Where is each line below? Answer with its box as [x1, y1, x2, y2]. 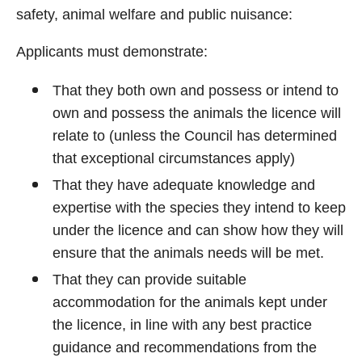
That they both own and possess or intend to [53, 82, 339, 99]
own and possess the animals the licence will [53, 105, 341, 121]
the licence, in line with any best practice [53, 317, 312, 333]
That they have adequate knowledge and [53, 177, 315, 193]
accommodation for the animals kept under [53, 294, 327, 310]
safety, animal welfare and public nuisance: [16, 6, 293, 23]
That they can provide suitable [53, 271, 246, 288]
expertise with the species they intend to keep [53, 200, 346, 216]
